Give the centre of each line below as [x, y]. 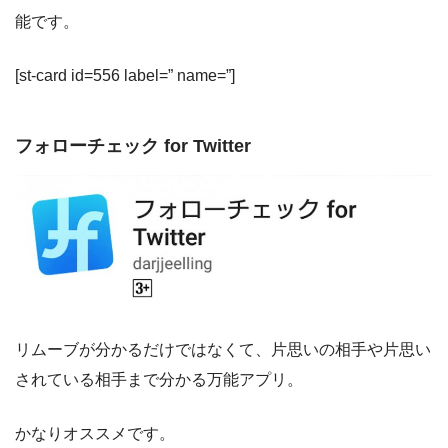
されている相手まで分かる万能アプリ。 [159, 380]
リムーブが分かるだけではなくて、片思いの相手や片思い [223, 350]
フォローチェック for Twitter [133, 146]
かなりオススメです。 [95, 434]
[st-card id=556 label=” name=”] [125, 75]
